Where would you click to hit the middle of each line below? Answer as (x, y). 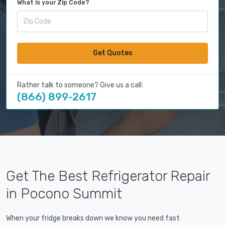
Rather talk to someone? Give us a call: (80, 85)
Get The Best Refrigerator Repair (108, 176)
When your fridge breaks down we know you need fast (93, 218)
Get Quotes (113, 53)
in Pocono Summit (64, 194)
